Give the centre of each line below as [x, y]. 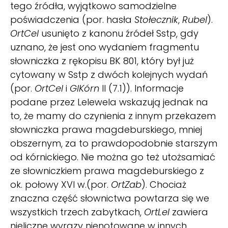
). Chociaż [164, 184]
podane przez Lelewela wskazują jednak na [109, 102]
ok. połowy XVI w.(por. [61, 184]
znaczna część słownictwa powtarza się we [110, 198]
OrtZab [126, 184]
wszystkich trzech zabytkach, [77, 212]
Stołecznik [156, 19]
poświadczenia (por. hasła [72, 19]
